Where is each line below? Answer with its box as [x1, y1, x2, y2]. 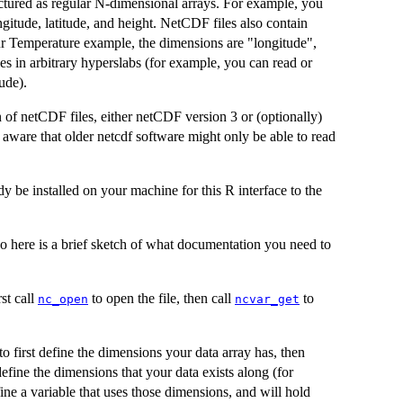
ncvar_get [235, 291, 300, 306]
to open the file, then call [88, 290, 235, 306]
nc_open [38, 291, 88, 306]
